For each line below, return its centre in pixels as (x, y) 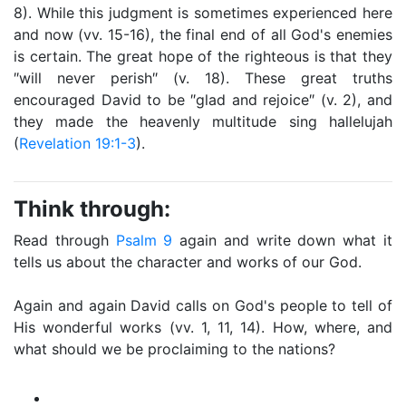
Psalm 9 (144, 240)
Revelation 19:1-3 (77, 143)
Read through (65, 240)
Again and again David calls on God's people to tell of (203, 305)
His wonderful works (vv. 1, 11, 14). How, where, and (203, 327)
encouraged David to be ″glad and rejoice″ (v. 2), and (203, 100)
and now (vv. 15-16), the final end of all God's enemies (203, 34)
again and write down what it (283, 240)
